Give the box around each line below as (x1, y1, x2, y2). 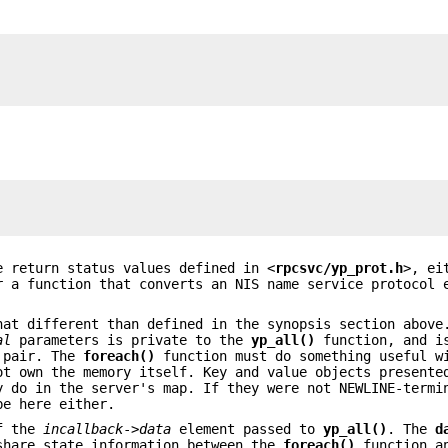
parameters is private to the (11, 332, 252, 349)
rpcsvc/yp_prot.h (275, 259, 404, 276)
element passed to (171, 420, 324, 437)
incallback (43, 420, 124, 437)
